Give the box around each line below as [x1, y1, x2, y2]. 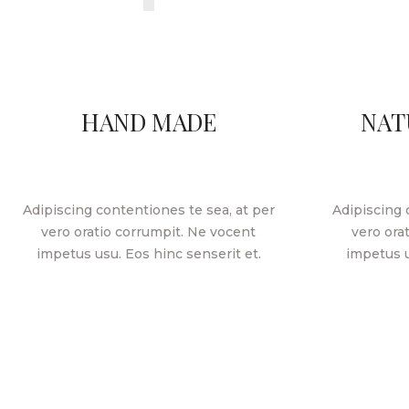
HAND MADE [80, 105, 216, 138]
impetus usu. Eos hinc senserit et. [36, 245, 261, 262]
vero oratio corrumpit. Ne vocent [41, 223, 257, 240]
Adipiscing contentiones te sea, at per [22, 201, 275, 218]
